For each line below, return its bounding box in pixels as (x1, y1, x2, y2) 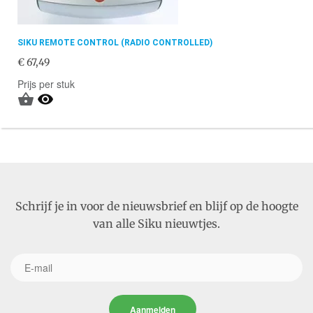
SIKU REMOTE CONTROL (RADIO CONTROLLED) (17, 38, 212, 48)
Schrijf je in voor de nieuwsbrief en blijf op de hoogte (15, 199, 298, 213)
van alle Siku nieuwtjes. (93, 217, 220, 231)
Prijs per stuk (17, 77, 75, 91)
